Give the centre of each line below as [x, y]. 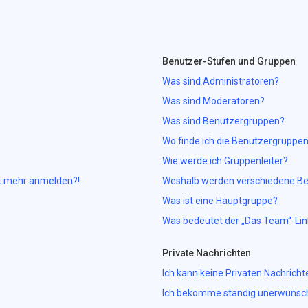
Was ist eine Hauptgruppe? [220, 201]
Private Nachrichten [207, 253]
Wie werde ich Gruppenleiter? [225, 161]
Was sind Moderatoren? [214, 101]
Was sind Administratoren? [221, 81]
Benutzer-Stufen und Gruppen [229, 61]
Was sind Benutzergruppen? [224, 121]
